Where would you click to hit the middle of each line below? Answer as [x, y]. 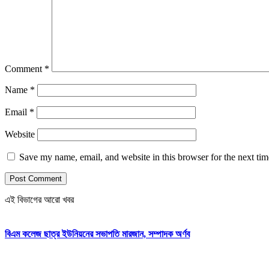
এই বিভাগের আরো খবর [39, 199]
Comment [25, 68]
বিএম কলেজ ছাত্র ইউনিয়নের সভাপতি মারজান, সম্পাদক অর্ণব [97, 234]
